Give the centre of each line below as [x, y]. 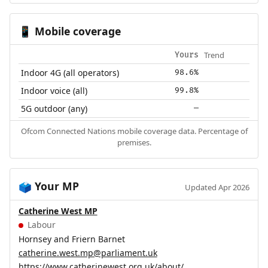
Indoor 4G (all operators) [70, 73]
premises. [134, 143]
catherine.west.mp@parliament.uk [88, 252]
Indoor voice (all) [54, 91]
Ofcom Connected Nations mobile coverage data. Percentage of [134, 131]
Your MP [55, 186]
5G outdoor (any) [54, 109]
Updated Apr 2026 [217, 188]
